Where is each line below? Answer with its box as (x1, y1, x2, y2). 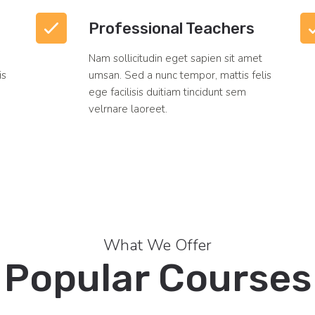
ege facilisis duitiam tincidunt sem (88, 85, 246, 100)
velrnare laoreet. (88, 102, 167, 117)
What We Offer (103, 235, 212, 257)
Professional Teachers (88, 19, 255, 39)
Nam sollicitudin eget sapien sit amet (88, 51, 262, 66)
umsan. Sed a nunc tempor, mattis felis (88, 68, 271, 83)
